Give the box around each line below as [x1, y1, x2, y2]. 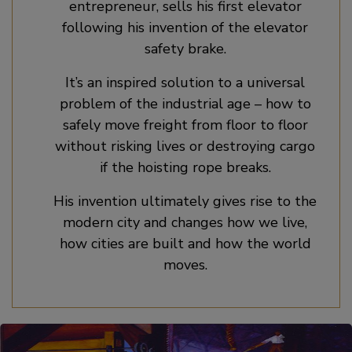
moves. [163, 255, 207, 274]
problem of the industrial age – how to [59, 94, 311, 113]
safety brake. [144, 39, 226, 58]
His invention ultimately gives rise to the [53, 192, 317, 211]
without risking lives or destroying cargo [55, 137, 315, 156]
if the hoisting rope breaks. [99, 158, 271, 177]
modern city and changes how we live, [63, 213, 307, 232]
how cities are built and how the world [59, 234, 311, 253]
